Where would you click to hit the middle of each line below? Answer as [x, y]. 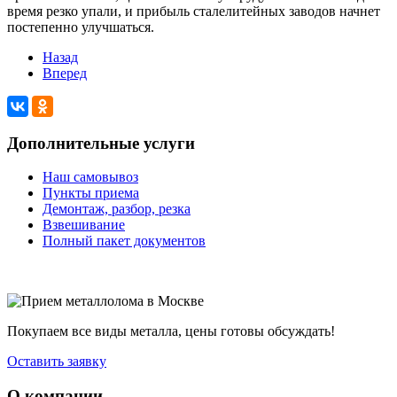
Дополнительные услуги [101, 143]
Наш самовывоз [90, 177]
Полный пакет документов [124, 241]
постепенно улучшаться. [81, 27]
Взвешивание [84, 225]
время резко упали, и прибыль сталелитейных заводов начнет [194, 11]
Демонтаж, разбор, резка [117, 209]
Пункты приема [91, 193]
